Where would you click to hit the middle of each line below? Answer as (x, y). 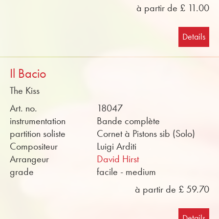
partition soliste (38, 133)
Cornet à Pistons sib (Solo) (146, 133)
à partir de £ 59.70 (172, 189)
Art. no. (23, 108)
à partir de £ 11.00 (173, 8)
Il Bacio (28, 74)
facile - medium (127, 172)
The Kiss (25, 90)
